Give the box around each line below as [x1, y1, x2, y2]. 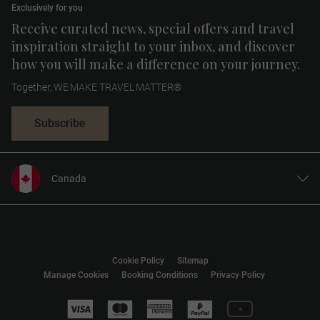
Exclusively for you [11, 3, 83, 14]
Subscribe [34, 116, 86, 131]
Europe [17, 232, 49, 244]
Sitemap [176, 256, 209, 266]
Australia [17, 257, 57, 269]
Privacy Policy [211, 270, 265, 281]
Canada [51, 172, 86, 184]
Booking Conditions [121, 270, 198, 281]
